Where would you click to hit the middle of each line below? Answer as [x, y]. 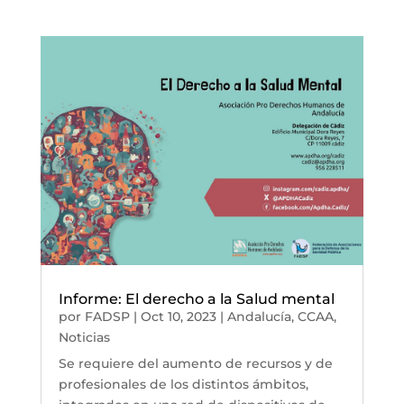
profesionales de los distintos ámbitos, [183, 384]
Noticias [84, 337]
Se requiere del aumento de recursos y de [195, 363]
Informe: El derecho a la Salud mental [196, 298]
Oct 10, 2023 [178, 316]
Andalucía [259, 316]
